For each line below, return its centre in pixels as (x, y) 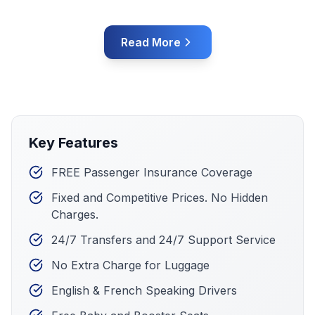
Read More (150, 42)
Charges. (75, 214)
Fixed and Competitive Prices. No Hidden (160, 198)
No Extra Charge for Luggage (130, 265)
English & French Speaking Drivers (144, 290)
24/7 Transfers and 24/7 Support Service (163, 240)
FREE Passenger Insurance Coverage (152, 172)
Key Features (73, 143)
